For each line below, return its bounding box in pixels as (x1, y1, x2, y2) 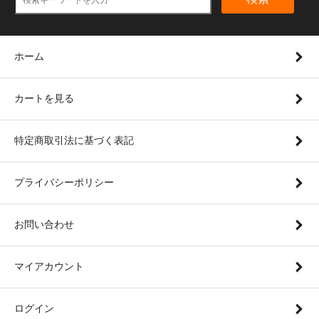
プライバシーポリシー (14, 176, 114, 188)
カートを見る (14, 92, 74, 104)
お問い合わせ (14, 218, 74, 230)
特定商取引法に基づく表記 (14, 134, 134, 146)
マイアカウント (14, 260, 84, 272)
